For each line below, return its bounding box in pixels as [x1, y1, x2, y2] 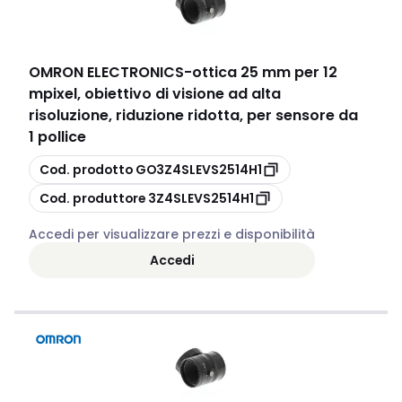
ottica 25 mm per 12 [192, 62, 337, 83]
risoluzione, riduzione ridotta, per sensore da [29, 105, 358, 126]
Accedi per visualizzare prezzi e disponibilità [29, 225, 315, 243]
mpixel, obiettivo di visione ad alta [29, 83, 281, 104]
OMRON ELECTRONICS [29, 62, 184, 83]
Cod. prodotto [39, 160, 133, 179]
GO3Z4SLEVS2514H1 [135, 160, 262, 179]
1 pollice [29, 127, 86, 147]
